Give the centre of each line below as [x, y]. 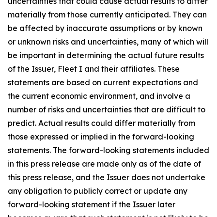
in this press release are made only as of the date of [104, 163]
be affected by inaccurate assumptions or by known [105, 28]
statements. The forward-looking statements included [108, 150]
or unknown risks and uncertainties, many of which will [108, 41]
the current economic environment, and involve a [99, 96]
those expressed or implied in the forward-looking [101, 136]
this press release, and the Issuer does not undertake [107, 177]
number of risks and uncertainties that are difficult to [107, 109]
